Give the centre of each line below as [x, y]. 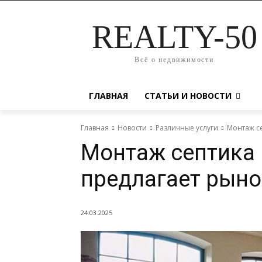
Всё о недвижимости [174, 60]
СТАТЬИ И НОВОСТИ [188, 96]
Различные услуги [187, 128]
